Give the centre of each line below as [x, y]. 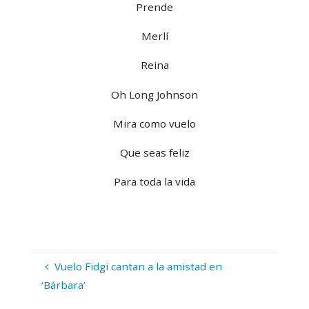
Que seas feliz [154, 153]
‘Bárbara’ [64, 285]
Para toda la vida [154, 182]
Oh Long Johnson [154, 94]
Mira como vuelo [154, 123]
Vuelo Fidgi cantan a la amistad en [139, 267]
